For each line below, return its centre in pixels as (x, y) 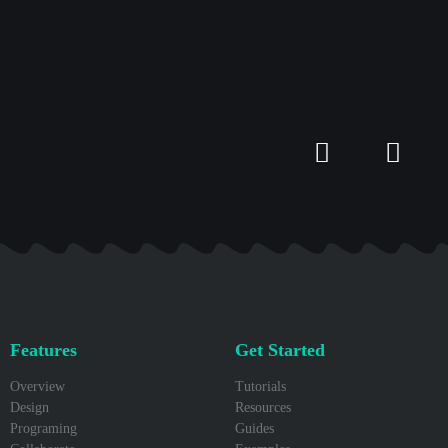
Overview (37, 386)
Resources (263, 407)
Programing (43, 428)
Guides (254, 428)
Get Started (280, 350)
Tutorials (260, 386)
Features (43, 350)
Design (29, 407)
